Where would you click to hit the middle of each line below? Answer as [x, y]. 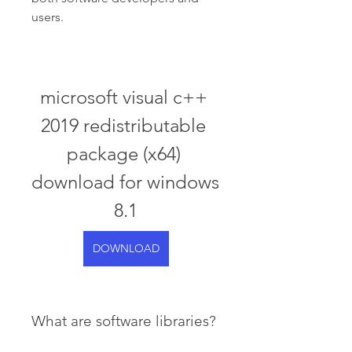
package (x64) [123, 154]
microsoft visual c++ [123, 97]
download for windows [125, 182]
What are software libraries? [124, 321]
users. [48, 17]
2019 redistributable [123, 125]
